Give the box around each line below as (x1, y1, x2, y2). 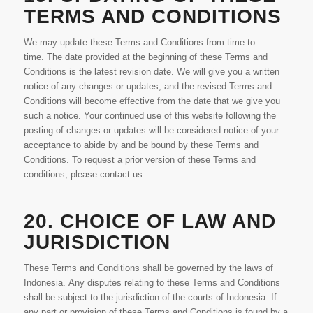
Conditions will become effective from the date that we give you (23, 96, 280, 107)
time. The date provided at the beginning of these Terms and (23, 52, 268, 63)
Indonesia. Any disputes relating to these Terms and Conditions (23, 277, 280, 289)
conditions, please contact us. (23, 169, 145, 180)
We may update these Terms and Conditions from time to (23, 37, 255, 48)
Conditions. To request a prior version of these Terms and (23, 154, 256, 166)
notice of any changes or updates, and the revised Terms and (23, 81, 272, 92)
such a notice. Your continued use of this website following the (23, 110, 276, 122)
